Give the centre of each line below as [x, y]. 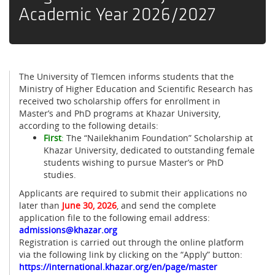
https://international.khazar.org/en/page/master [118, 266]
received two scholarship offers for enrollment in [120, 101]
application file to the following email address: [114, 217]
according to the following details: [89, 125]
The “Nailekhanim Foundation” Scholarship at [158, 137]
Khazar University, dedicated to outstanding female [149, 150]
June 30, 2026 [89, 205]
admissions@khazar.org [68, 230]
